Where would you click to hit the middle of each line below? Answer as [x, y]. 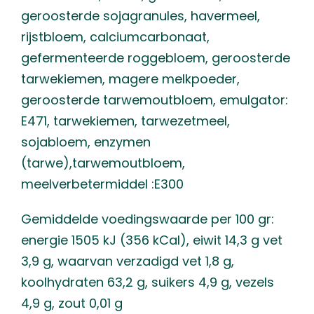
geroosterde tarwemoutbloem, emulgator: [155, 100]
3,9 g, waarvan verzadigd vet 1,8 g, [128, 261]
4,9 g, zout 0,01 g [72, 303]
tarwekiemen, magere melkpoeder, [130, 79]
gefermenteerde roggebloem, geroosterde [156, 58]
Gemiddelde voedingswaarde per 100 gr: [148, 219]
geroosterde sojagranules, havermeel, [141, 16]
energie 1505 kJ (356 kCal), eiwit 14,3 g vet [152, 240]
